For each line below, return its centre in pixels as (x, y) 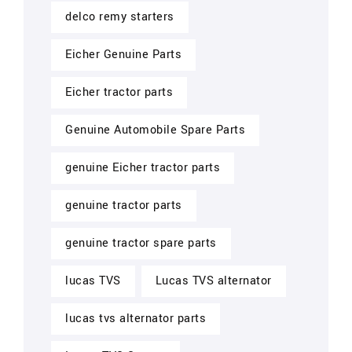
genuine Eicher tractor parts (143, 167)
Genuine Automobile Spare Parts (155, 130)
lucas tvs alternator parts (136, 318)
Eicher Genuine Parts (123, 54)
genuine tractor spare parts (141, 243)
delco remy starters (120, 16)
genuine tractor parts (124, 205)
